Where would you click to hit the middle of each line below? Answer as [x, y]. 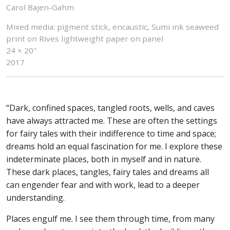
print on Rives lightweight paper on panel [85, 39]
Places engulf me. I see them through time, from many [110, 218]
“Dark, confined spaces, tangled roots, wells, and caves [110, 108]
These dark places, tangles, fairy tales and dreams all [108, 172]
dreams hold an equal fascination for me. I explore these [114, 146]
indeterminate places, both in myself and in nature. [104, 159]
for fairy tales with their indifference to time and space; [111, 133]
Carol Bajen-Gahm [40, 7]
